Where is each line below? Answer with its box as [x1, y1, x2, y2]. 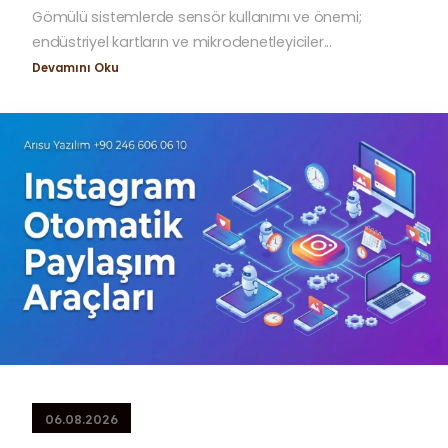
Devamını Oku [32, 60, 119, 77]
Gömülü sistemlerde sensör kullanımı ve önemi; [32, 7, 362, 28]
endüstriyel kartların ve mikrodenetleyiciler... [32, 32, 332, 53]
